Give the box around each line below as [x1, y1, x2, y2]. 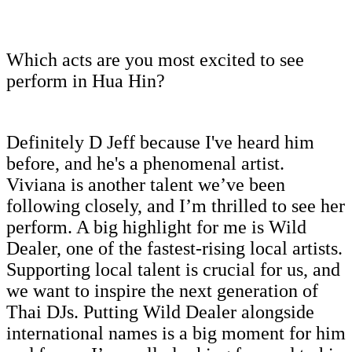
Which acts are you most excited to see [6, 49, 304, 70]
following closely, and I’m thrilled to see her [6, 195, 345, 216]
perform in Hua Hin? [6, 70, 165, 91]
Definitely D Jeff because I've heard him [6, 131, 314, 152]
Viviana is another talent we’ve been [6, 174, 285, 195]
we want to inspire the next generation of [6, 280, 318, 301]
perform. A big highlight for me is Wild [6, 216, 306, 237]
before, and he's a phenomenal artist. [6, 152, 284, 174]
